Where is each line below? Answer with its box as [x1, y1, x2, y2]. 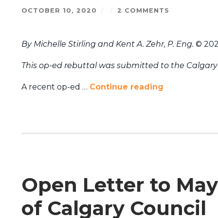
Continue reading [89, 82, 163, 92]
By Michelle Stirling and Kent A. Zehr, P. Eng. [21, 39, 194, 49]
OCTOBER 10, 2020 [21, 7, 97, 15]
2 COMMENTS [117, 7, 169, 15]
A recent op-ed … [21, 82, 90, 92]
